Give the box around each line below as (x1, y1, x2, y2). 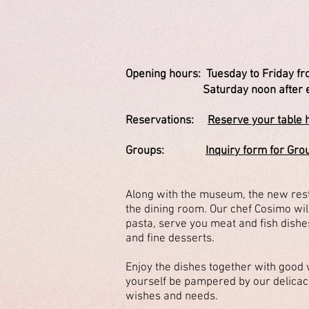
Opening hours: (126, 67, 206, 81)
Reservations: (126, 113, 208, 128)
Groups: (126, 143, 206, 158)
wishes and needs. (126, 289, 218, 303)
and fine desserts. (126, 231, 215, 246)
